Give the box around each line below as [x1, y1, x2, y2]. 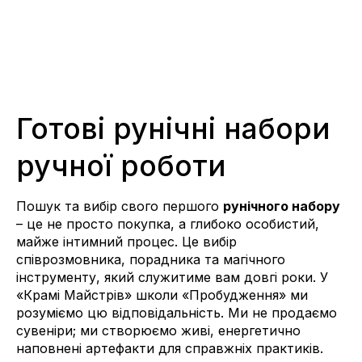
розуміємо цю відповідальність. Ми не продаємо [16, 304, 337, 321]
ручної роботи [16, 147, 226, 183]
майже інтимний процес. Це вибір [16, 233, 237, 250]
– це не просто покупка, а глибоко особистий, [16, 215, 319, 232]
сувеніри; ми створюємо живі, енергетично [16, 322, 301, 339]
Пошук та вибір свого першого [16, 197, 223, 214]
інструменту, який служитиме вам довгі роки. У [16, 268, 328, 285]
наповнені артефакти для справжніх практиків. [16, 339, 323, 356]
